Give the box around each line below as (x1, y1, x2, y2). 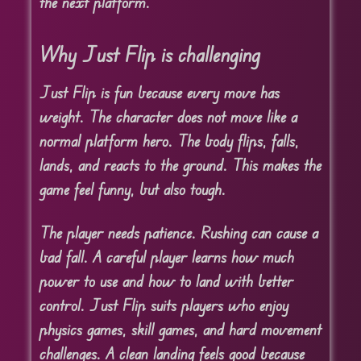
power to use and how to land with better (39, 270, 293, 291)
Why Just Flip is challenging (39, 40, 260, 67)
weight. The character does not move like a (39, 106, 297, 127)
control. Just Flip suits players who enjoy (39, 294, 288, 315)
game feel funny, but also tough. (39, 178, 226, 199)
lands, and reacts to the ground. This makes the (39, 154, 322, 175)
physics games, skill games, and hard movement (39, 318, 322, 339)
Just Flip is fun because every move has (39, 81, 280, 102)
